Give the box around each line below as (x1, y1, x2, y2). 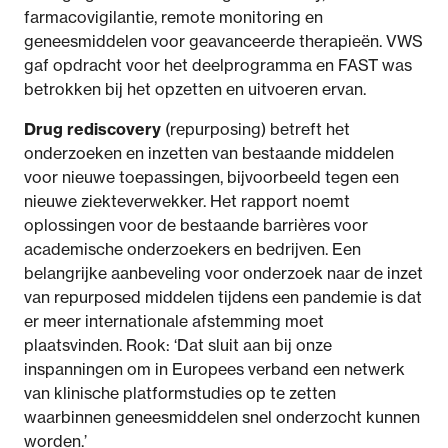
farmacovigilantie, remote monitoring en (24, 7, 323, 27)
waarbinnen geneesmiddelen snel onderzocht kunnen (24, 407, 420, 427)
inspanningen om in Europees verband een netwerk (24, 359, 405, 379)
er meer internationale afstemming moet (24, 311, 324, 331)
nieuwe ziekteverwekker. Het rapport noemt (24, 191, 350, 211)
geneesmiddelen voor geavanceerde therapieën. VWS (24, 31, 423, 51)
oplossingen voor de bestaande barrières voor (24, 215, 368, 235)
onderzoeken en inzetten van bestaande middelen (24, 143, 394, 163)
